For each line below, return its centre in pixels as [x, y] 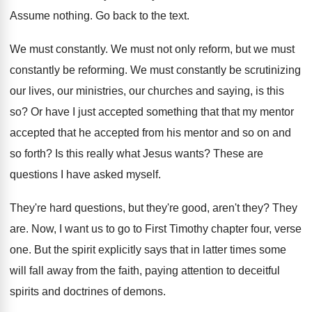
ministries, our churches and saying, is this [180, 91]
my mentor [268, 112]
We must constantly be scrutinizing [216, 70]
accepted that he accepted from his [95, 133]
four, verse [276, 229]
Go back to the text [141, 16]
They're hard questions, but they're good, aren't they [136, 208]
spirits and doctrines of [65, 291]
